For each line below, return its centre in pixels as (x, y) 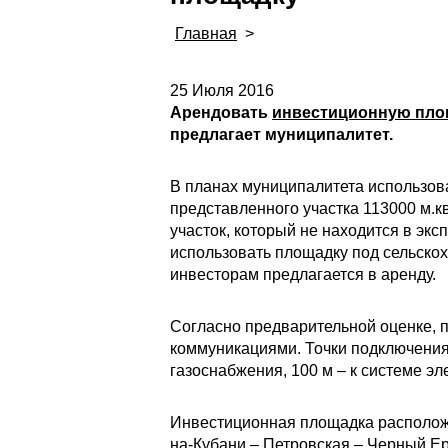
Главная (206, 33)
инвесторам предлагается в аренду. (303, 274)
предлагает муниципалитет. (281, 134)
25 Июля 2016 (222, 90)
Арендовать (221, 112)
